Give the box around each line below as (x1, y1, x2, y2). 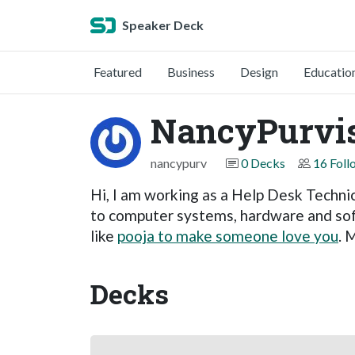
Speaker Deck (122, 17, 204, 32)
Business (167, 64, 215, 79)
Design (240, 64, 278, 79)
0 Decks (241, 155, 285, 170)
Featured (94, 64, 142, 79)
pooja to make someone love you (117, 227, 338, 245)
